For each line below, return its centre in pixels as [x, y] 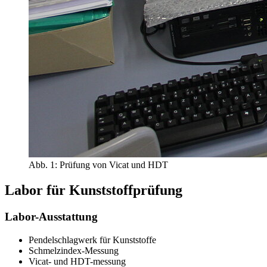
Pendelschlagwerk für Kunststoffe [92, 240]
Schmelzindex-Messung [74, 250]
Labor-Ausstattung [51, 217]
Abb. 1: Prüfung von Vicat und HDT [98, 165]
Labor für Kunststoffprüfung [94, 190]
